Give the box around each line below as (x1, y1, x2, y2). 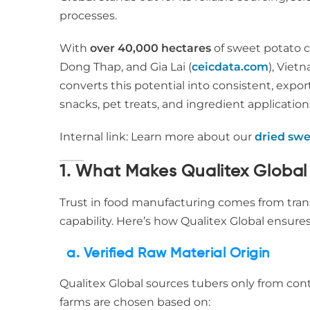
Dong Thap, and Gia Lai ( (60, 60, 192, 73)
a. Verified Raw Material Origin (66, 247, 270, 261)
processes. (60, 9, 117, 22)
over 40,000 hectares (90, 42, 211, 55)
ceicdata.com (192, 60, 268, 73)
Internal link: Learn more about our (60, 130, 255, 143)
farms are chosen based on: (60, 295, 210, 309)
